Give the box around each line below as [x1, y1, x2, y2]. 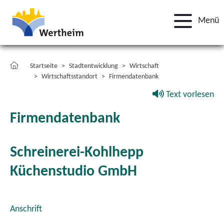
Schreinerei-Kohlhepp [10, 145, 143, 160]
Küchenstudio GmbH [10, 164, 137, 179]
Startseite [30, 62, 57, 70]
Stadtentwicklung [69, 62, 118, 70]
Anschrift [10, 204, 42, 214]
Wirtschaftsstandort [41, 73, 97, 80]
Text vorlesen [164, 90, 214, 99]
